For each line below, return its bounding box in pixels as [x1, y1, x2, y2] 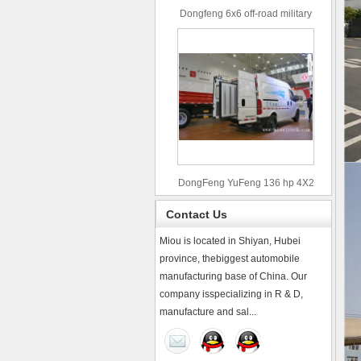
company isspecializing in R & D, [160, 288, 303, 300]
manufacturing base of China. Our [160, 270, 307, 282]
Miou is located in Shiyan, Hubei [160, 234, 301, 247]
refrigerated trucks [206, 193, 285, 205]
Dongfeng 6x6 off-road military [180, 7, 312, 19]
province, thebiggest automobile [160, 252, 300, 264]
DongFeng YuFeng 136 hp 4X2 [177, 176, 314, 189]
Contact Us [166, 207, 227, 221]
